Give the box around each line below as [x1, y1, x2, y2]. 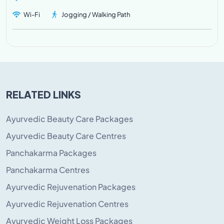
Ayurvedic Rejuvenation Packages [6, 181, 135, 192]
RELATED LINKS [6, 85, 81, 102]
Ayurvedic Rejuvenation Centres [6, 198, 128, 209]
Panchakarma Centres [6, 164, 89, 175]
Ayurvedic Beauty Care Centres [6, 130, 126, 141]
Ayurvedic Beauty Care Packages [6, 113, 133, 124]
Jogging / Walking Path [61, 10, 130, 18]
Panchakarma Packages [6, 147, 96, 158]
